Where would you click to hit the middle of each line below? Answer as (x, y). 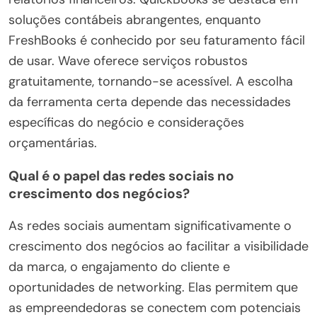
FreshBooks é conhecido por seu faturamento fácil (157, 41)
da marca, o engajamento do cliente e (119, 267)
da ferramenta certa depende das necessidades (150, 102)
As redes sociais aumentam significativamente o (150, 226)
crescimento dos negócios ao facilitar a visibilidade (158, 247)
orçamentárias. (53, 143)
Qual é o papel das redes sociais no (121, 176)
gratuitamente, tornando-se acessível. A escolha (151, 82)
